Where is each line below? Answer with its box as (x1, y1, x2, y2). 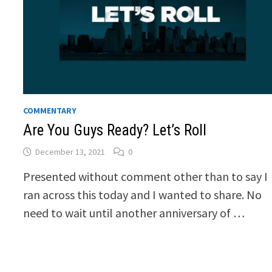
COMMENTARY (23, 105, 77, 117)
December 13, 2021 (35, 146, 106, 158)
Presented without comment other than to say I (23, 169, 268, 185)
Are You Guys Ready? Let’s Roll (23, 121, 207, 140)
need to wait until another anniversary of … (23, 205, 245, 221)
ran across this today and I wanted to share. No (23, 187, 262, 203)
